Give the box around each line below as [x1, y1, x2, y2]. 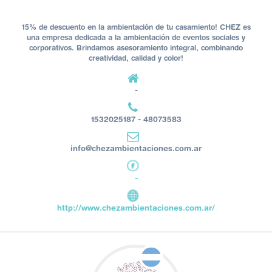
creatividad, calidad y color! [89, 53, 183, 63]
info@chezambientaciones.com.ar [70, 143, 202, 154]
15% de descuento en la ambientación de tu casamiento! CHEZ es [21, 22, 251, 32]
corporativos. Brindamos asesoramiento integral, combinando [29, 43, 243, 53]
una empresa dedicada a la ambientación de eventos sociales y [27, 33, 245, 42]
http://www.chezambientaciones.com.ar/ [57, 203, 215, 213]
